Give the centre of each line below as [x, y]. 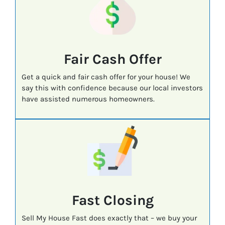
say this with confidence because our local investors [112, 88]
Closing [127, 200]
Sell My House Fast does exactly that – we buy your [109, 218]
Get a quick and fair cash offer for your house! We [106, 77]
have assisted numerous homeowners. [88, 99]
